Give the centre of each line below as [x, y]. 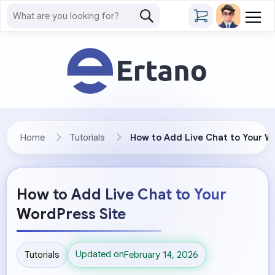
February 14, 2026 [161, 254]
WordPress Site [71, 214]
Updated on [100, 254]
